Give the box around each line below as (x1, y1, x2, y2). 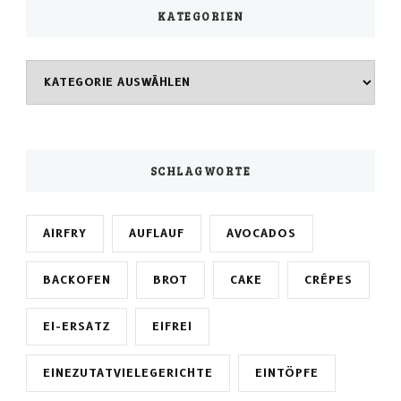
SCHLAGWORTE (149, 163, 252, 178)
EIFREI (152, 319, 192, 333)
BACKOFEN (43, 272, 111, 286)
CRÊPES (304, 272, 353, 286)
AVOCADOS (226, 226, 296, 240)
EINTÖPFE (255, 365, 319, 380)
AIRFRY (43, 226, 87, 240)
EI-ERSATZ (43, 319, 110, 333)
